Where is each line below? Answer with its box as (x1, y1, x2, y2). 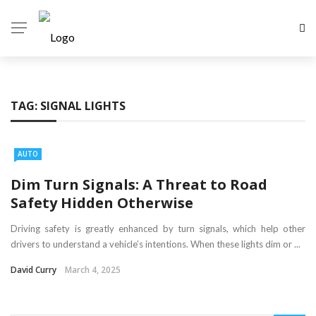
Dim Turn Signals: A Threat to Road (11, 174, 267, 194)
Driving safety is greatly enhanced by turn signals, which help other (11, 222, 305, 234)
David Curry (11, 263, 56, 276)
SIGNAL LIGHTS (40, 98, 126, 114)
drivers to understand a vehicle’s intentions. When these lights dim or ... (11, 238, 300, 250)
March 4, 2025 (65, 263, 121, 276)
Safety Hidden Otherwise (11, 193, 193, 212)
